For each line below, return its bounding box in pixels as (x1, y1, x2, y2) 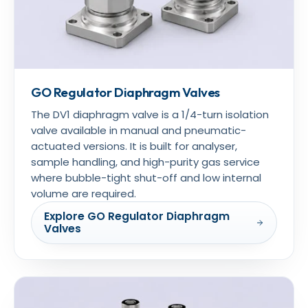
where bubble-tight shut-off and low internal (31, 170, 261, 185)
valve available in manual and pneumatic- (31, 122, 246, 137)
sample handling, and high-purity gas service (31, 154, 260, 169)
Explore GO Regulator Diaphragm (44, 208, 230, 223)
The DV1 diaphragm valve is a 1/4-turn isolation (31, 107, 269, 122)
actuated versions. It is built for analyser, (31, 138, 237, 153)
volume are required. (31, 186, 136, 201)
